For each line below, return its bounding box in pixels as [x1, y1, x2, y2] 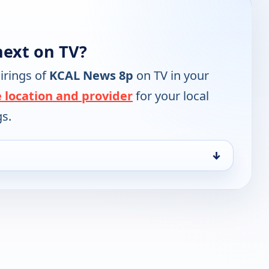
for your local [133, 88, 209, 104]
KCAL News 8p [49, 67, 133, 84]
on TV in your [133, 67, 209, 84]
